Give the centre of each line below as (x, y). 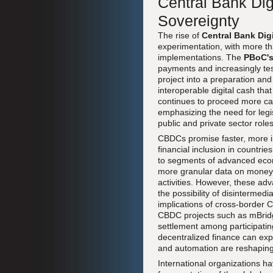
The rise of (180, 35)
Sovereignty (199, 21)
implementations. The (201, 57)
